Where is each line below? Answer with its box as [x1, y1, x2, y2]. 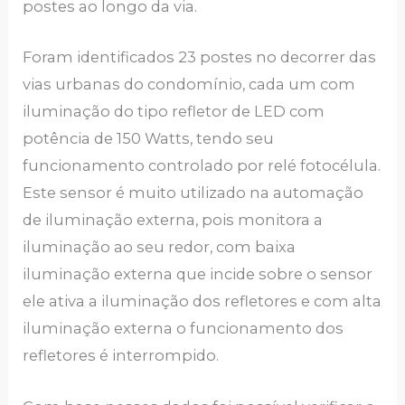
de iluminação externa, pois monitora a [23, 211, 324, 230]
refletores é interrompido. [23, 346, 223, 365]
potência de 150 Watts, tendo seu [23, 129, 275, 148]
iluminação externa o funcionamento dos [23, 319, 344, 338]
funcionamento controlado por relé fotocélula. [23, 156, 381, 175]
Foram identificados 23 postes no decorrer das [23, 48, 377, 67]
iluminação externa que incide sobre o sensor [23, 265, 373, 284]
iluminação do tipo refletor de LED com [23, 102, 325, 121]
